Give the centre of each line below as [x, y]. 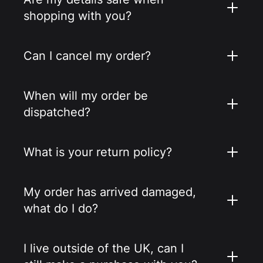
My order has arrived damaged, [110, 192]
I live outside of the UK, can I [104, 249]
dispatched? [57, 112]
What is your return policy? [98, 152]
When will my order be [86, 96]
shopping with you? [77, 16]
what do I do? [61, 209]
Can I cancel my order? [87, 56]
